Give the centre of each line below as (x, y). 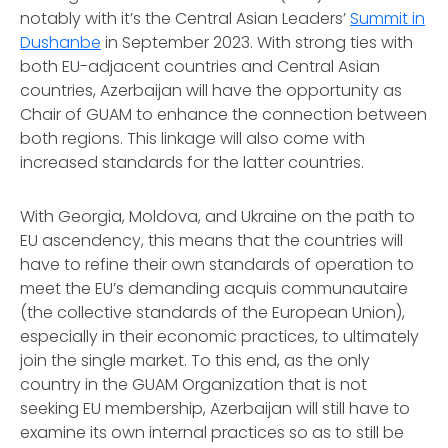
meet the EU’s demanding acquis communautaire (214, 288)
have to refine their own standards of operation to (217, 264)
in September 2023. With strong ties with (257, 42)
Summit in (387, 18)
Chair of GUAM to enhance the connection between (223, 114)
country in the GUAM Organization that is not (193, 384)
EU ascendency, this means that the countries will (211, 240)
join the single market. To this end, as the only (195, 360)
